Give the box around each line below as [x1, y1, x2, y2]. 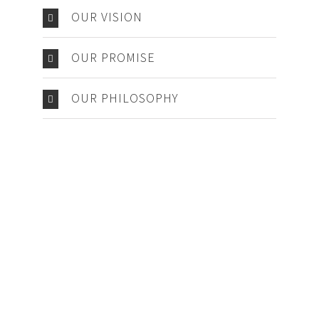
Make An [21, 271, 131, 313]
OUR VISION [71, 8, 142, 25]
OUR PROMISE [71, 48, 155, 66]
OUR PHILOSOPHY [71, 89, 179, 106]
